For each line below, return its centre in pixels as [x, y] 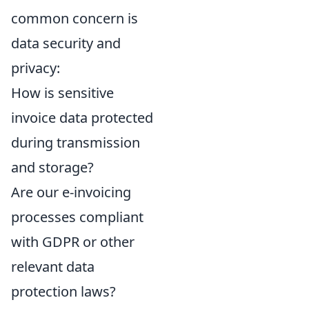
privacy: [36, 68]
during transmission [76, 143]
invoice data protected [82, 118]
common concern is [74, 19]
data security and [66, 43]
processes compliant [77, 217]
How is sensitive [62, 93]
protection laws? [63, 292]
